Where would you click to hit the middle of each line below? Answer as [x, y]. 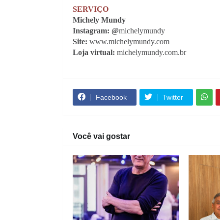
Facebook [111, 97]
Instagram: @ [96, 30]
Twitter [173, 97]
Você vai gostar [101, 136]
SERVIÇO [90, 9]
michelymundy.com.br [151, 52]
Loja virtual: [95, 52]
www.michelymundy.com [129, 41]
